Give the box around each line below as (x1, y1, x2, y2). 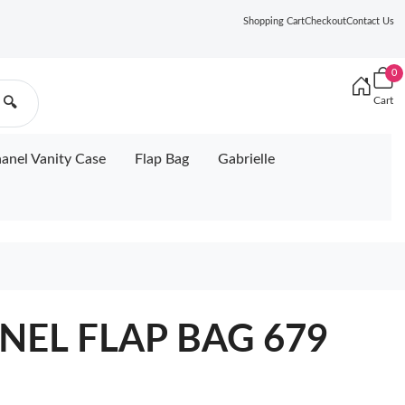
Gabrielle (218, 152, 275, 166)
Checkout (305, 16, 346, 26)
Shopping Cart (243, 16, 305, 26)
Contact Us (346, 16, 394, 26)
